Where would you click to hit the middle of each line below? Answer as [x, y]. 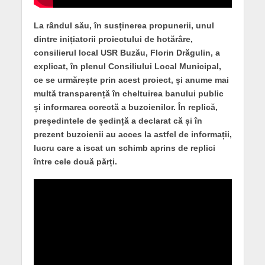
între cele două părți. [75, 161]
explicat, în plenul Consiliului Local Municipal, [127, 66]
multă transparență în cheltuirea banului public [128, 93]
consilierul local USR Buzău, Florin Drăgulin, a [127, 52]
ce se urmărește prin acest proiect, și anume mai [131, 80]
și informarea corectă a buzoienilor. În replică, [125, 107]
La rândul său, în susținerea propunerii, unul [124, 25]
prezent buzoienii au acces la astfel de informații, [132, 134]
